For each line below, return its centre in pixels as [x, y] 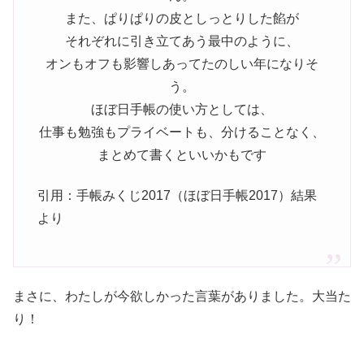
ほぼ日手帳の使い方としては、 [182, 109]
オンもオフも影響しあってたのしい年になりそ [182, 63]
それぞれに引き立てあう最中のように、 [182, 41]
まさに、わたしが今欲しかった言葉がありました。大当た [182, 297]
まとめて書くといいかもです [182, 154]
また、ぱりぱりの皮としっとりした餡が [182, 18]
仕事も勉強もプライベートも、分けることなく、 [182, 132]
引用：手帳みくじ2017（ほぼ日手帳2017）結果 [177, 196]
